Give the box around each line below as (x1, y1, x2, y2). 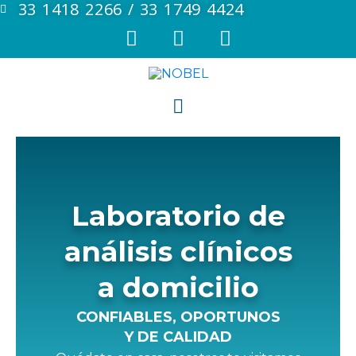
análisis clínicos (64, 234, 292, 269)
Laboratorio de (71, 199, 285, 234)
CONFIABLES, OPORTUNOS (75, 308, 281, 327)
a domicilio (97, 270, 259, 305)
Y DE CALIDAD (124, 328, 232, 346)
